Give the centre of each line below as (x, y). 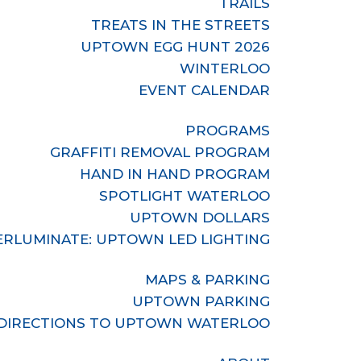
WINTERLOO (225, 68)
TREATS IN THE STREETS (181, 25)
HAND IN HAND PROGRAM (175, 174)
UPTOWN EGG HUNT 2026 (176, 47)
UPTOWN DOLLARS (200, 218)
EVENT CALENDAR (205, 90)
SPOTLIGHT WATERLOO (185, 196)
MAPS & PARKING (208, 280)
